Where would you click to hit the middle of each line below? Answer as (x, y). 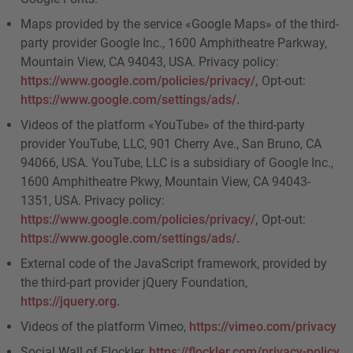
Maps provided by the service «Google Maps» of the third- (180, 24)
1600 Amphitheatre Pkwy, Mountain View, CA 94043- (166, 181)
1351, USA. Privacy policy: (93, 200)
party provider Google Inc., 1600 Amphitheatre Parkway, (174, 43)
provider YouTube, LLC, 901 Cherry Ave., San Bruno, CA (171, 143)
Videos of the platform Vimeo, (105, 326)
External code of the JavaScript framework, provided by (174, 263)
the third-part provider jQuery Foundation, (134, 282)
